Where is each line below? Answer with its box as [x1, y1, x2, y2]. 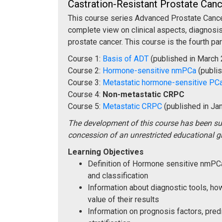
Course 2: [68, 65, 103, 75]
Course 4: [68, 89, 103, 99]
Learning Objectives [68, 147, 144, 157]
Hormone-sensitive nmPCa [103, 65, 196, 75]
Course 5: [68, 101, 103, 111]
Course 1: [68, 54, 103, 63]
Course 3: [68, 77, 103, 87]
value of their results [88, 194, 159, 204]
